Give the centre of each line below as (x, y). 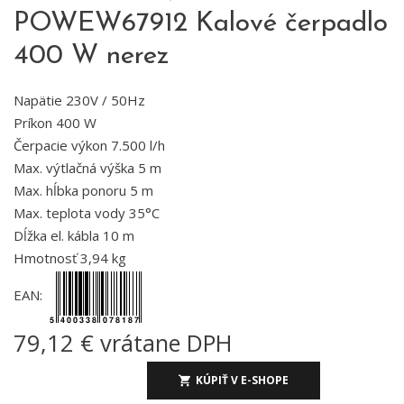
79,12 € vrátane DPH (123, 343)
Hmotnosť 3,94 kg (70, 258)
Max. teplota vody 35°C (87, 213)
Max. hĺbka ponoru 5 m (83, 191)
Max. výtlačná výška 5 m (87, 168)
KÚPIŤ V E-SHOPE (242, 381)
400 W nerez (92, 57)
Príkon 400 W (55, 123)
